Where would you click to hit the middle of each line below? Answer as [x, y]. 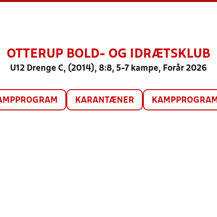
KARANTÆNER [104, 101]
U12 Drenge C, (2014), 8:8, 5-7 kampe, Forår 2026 [108, 69]
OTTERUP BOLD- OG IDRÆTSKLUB [108, 54]
